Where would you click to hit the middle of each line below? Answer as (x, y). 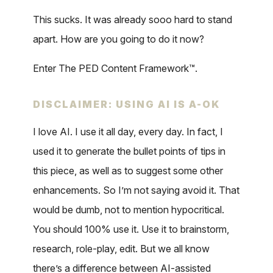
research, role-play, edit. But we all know (121, 249)
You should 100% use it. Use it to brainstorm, (131, 229)
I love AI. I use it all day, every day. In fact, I (128, 132)
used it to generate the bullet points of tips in (129, 151)
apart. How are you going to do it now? (119, 39)
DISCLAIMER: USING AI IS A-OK (126, 105)
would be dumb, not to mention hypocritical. (129, 210)
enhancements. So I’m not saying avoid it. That (136, 190)
